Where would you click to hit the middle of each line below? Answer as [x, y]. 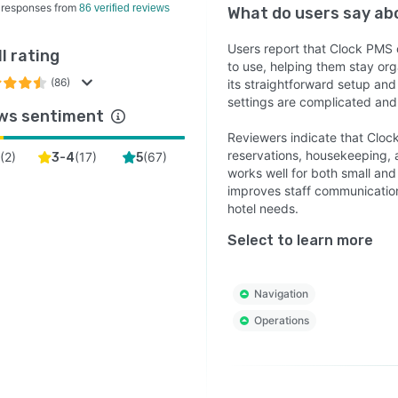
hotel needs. [263, 208]
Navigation [281, 294]
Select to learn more [300, 240]
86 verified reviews [124, 8]
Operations [281, 320]
